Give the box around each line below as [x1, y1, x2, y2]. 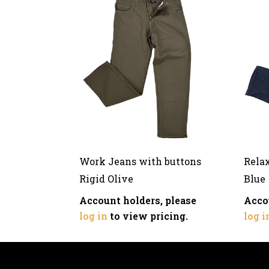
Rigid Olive [79, 172, 133, 185]
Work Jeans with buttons [79, 154, 201, 168]
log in [79, 209, 107, 222]
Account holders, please [79, 193, 196, 207]
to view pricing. [107, 209, 188, 222]
